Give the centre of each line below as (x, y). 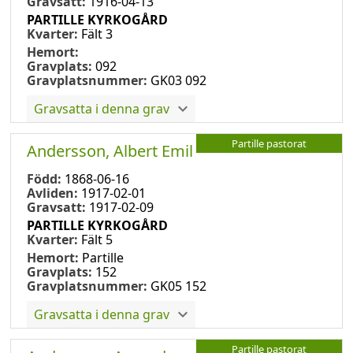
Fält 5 (97, 239)
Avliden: (54, 193)
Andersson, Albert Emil (110, 150)
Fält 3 (97, 33)
